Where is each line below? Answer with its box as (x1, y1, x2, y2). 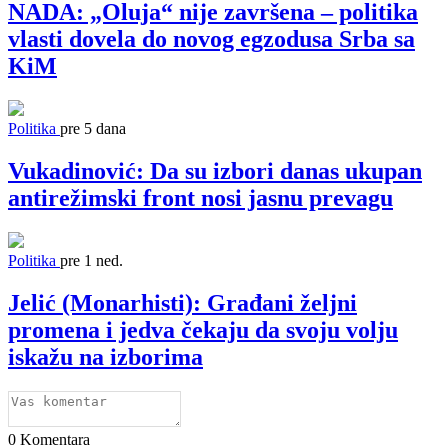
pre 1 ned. (60, 251, 123, 269)
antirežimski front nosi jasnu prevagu (8, 184, 393, 211)
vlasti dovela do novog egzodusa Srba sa (8, 26, 415, 53)
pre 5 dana (60, 119, 126, 137)
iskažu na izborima (8, 343, 203, 370)
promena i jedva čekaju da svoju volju (8, 316, 398, 343)
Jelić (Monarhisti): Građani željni (8, 289, 357, 316)
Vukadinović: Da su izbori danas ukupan (8, 157, 422, 184)
